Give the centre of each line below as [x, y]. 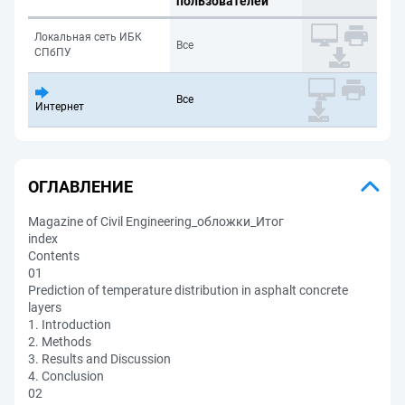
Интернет [60, 107]
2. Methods [60, 342]
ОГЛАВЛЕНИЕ [80, 186]
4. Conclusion [66, 376]
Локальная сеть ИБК [88, 37]
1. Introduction [70, 325]
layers [45, 307]
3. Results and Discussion [99, 359]
